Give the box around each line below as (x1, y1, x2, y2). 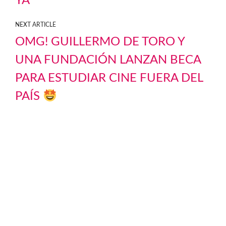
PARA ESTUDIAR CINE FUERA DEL (15, 72, 203, 85)
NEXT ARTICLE (15, 22, 56, 28)
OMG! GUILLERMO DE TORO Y (15, 36, 185, 48)
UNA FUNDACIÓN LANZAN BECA (15, 54, 201, 67)
